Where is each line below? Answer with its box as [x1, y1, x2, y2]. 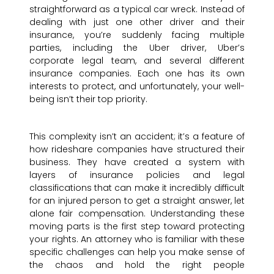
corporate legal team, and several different [29, 54, 245, 67]
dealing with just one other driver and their [29, 16, 245, 29]
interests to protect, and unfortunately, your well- [29, 80, 245, 93]
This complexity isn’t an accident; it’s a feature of [29, 130, 245, 143]
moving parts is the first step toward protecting [29, 220, 245, 233]
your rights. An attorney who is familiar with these [29, 233, 245, 246]
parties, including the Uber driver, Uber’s [29, 42, 245, 54]
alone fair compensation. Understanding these [29, 207, 245, 220]
